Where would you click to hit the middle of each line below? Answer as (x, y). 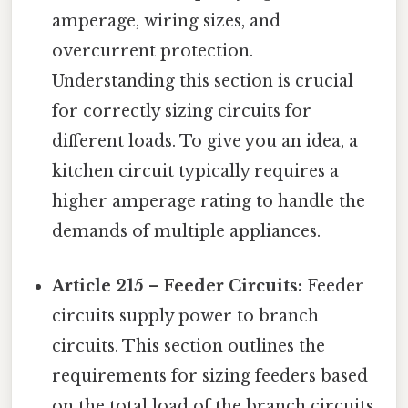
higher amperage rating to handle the (209, 202)
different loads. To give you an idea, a (205, 142)
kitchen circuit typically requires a (196, 172)
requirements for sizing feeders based (210, 376)
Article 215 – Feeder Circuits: (178, 286)
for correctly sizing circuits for (182, 112)
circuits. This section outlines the (189, 346)
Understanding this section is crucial (203, 82)
